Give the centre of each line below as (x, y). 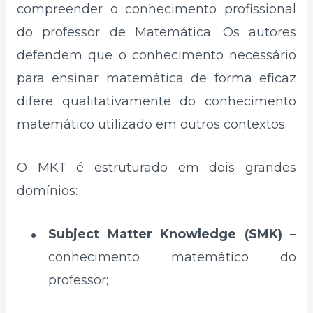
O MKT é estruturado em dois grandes (156, 167)
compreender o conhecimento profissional (156, 9)
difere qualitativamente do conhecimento (156, 102)
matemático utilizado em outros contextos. (152, 125)
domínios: (47, 190)
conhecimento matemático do (172, 257)
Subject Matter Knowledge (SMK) (165, 234)
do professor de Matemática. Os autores (156, 32)
